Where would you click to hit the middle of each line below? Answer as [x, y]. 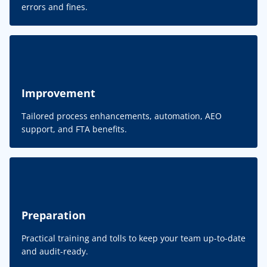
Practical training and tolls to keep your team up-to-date [133, 238]
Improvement [58, 93]
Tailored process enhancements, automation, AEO [122, 116]
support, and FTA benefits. [74, 129]
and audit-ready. [55, 252]
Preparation [54, 215]
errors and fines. [55, 7]
